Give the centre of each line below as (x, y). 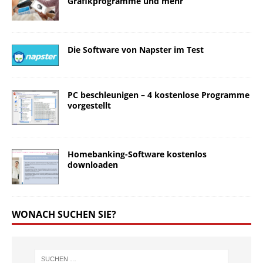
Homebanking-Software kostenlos (137, 154)
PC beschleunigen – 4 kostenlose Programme (159, 95)
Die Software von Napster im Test (136, 50)
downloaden (93, 165)
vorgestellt (89, 106)
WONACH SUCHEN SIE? (64, 215)
